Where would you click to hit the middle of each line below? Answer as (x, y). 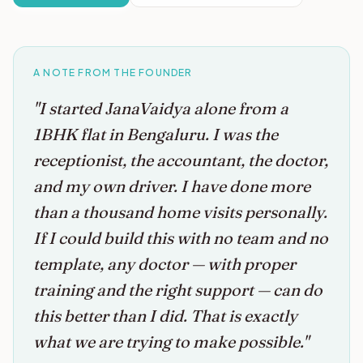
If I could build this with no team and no (181, 238)
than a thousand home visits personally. (180, 212)
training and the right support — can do (178, 290)
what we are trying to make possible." (171, 342)
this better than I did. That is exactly (165, 316)
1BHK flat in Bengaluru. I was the (156, 134)
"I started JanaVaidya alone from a (161, 108)
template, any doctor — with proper (164, 264)
